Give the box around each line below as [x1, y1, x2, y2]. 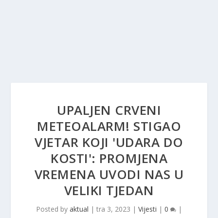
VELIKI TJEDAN [64, 182, 154, 199]
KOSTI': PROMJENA [51, 149, 167, 167]
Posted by [36, 204, 70, 214]
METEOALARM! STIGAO [37, 117, 181, 135]
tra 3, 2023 [96, 204, 130, 214]
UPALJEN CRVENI [57, 101, 161, 119]
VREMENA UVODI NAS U [34, 165, 184, 183]
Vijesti [138, 204, 157, 214]
